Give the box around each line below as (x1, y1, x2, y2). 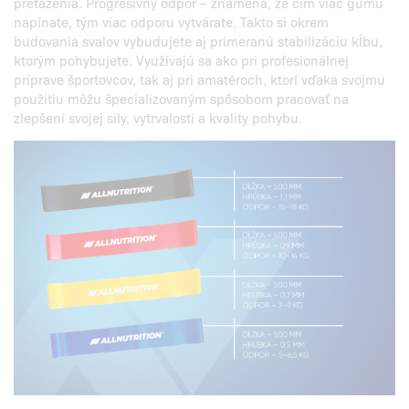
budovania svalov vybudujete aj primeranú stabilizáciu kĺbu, (14, 31, 383, 50)
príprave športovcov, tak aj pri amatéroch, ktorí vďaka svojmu (14, 69, 385, 89)
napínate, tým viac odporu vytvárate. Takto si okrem (14, 12, 329, 31)
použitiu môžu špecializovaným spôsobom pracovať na (14, 89, 349, 108)
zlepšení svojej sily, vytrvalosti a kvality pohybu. (14, 108, 302, 127)
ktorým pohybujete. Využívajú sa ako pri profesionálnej (14, 50, 349, 69)
